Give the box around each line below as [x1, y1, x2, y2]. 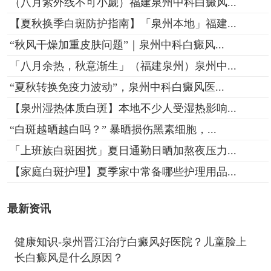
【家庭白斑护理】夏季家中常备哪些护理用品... [9, 165, 237, 178]
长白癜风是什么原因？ [14, 252, 123, 264]
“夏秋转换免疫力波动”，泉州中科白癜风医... [9, 80, 224, 93]
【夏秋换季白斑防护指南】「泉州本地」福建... [9, 17, 237, 30]
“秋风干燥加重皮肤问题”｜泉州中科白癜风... [9, 38, 224, 51]
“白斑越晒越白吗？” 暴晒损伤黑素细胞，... [9, 123, 217, 135]
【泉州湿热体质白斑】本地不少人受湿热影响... [9, 102, 237, 114]
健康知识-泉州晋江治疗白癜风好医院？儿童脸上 [14, 236, 247, 249]
